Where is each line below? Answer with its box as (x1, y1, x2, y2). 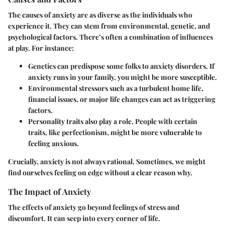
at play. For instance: (8, 43, 74, 53)
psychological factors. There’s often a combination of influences (8, 32, 213, 42)
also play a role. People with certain (83, 116, 197, 126)
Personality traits (28, 116, 83, 126)
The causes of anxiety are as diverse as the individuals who (8, 10, 192, 20)
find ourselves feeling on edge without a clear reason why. (8, 167, 192, 177)
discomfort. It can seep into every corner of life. (8, 213, 160, 223)
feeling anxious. (28, 138, 79, 148)
